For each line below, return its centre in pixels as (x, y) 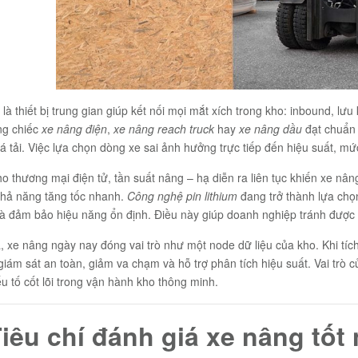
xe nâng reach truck (163, 129)
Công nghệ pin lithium (182, 196)
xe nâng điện (74, 129)
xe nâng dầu (270, 129)
